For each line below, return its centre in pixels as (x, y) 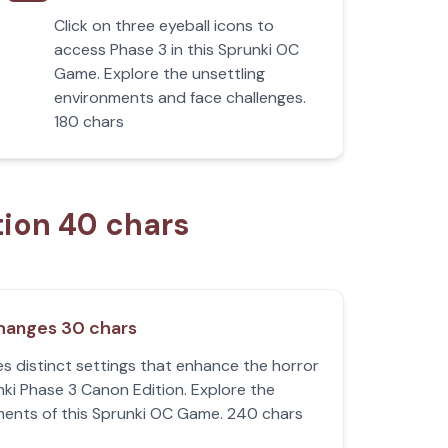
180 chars (89, 121)
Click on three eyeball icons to (164, 25)
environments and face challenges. (180, 97)
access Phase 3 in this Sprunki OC (177, 49)
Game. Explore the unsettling (160, 73)
